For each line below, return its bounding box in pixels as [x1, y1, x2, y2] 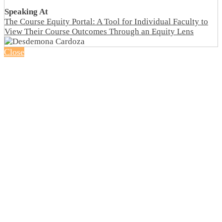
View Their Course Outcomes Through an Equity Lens [4, 26, 194, 36]
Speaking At [4, 6, 48, 16]
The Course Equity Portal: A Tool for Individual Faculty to [4, 16, 208, 26]
